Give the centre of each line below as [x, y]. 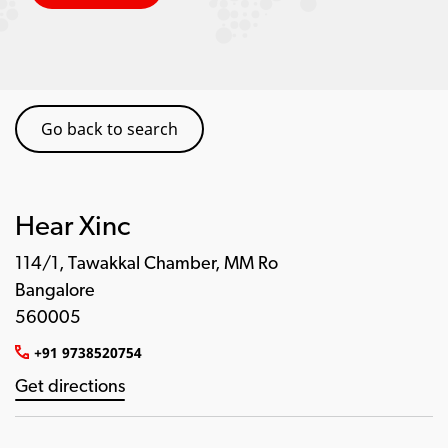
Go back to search [109, 129]
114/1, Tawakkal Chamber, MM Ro [146, 264]
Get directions [70, 387]
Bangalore [55, 291]
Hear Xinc [72, 228]
